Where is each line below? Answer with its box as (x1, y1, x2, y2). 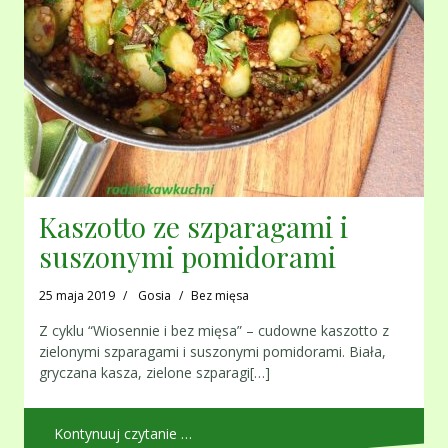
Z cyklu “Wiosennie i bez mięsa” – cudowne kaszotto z (39, 321, 389, 341)
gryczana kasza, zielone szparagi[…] (39, 363, 270, 383)
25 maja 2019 (39, 287, 115, 305)
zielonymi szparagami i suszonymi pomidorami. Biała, (39, 342, 386, 362)
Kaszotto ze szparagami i (39, 208, 348, 246)
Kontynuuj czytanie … (54, 424, 192, 444)
